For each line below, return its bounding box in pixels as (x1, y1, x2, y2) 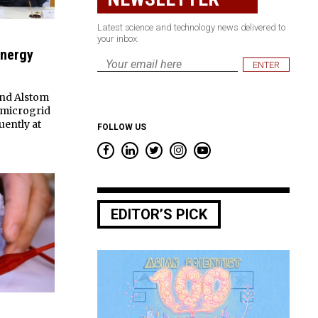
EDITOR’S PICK (111, 206, 207, 223)
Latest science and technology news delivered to (97, 22, 285, 33)
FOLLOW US (97, 122, 146, 132)
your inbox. (97, 33, 140, 44)
